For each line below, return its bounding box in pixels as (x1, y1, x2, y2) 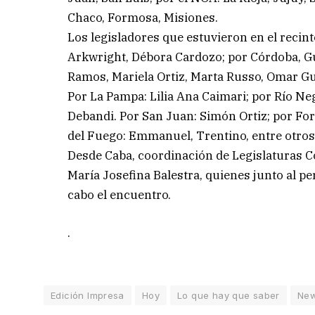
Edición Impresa (51, 289, 124, 301)
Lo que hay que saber (177, 289, 280, 301)
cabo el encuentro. (67, 186, 172, 202)
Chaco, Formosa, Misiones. (67, 9, 219, 25)
